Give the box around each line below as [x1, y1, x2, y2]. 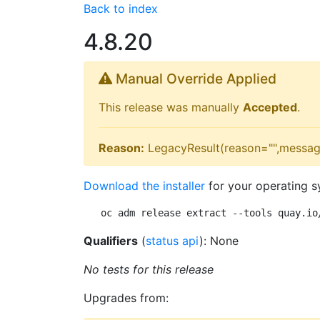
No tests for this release [84, 262, 214, 276]
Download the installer [84, 179, 205, 193]
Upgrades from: [84, 291, 169, 305]
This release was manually [99, 100, 243, 114]
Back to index [84, 1, 158, 16]
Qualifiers [84, 234, 138, 248]
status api [146, 234, 199, 248]
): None [199, 234, 239, 248]
